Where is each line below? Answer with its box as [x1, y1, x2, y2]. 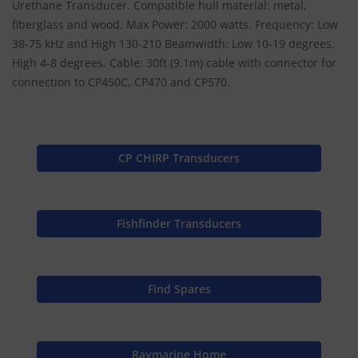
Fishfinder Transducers [117, 215, 241, 231]
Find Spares [147, 280, 211, 296]
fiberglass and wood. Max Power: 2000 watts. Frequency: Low [12, 16, 338, 32]
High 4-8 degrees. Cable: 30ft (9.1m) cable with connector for [12, 54, 336, 70]
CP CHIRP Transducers [118, 149, 240, 165]
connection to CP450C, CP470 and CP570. [12, 74, 230, 89]
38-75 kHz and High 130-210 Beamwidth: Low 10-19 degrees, [12, 35, 335, 51]
